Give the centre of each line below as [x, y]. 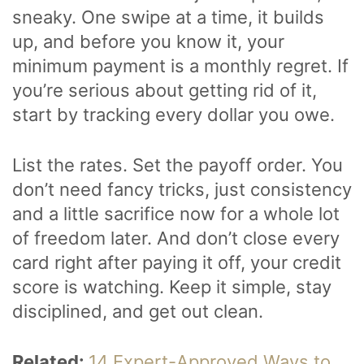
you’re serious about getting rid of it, [165, 90]
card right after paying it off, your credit [177, 262]
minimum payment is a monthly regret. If [180, 65]
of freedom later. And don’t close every [176, 238]
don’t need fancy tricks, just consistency [182, 189]
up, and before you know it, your [148, 41]
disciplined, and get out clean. [138, 311]
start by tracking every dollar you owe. [176, 114]
